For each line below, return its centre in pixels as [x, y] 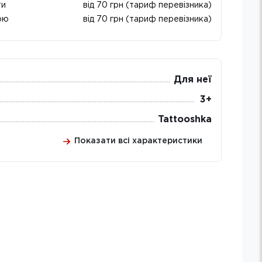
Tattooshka [185, 120]
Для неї [193, 80]
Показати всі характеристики [138, 141]
